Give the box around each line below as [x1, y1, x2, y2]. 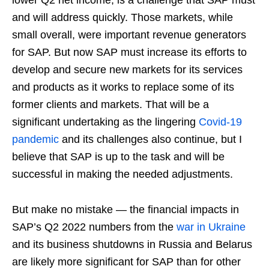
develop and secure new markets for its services [12, 63, 243, 76]
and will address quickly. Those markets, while [12, 11, 233, 23]
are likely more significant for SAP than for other [12, 255, 241, 268]
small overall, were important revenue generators [12, 28, 246, 41]
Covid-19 [199, 115, 242, 128]
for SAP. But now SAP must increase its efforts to [12, 46, 247, 58]
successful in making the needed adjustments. [12, 168, 233, 180]
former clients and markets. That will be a [12, 98, 209, 110]
